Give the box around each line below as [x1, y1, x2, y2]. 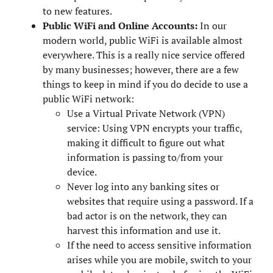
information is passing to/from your [67, 150, 223, 164]
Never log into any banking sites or [67, 179, 219, 193]
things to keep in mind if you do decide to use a [43, 77, 248, 91]
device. [67, 165, 97, 179]
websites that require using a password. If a [67, 194, 253, 208]
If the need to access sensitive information [67, 238, 252, 252]
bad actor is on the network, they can [67, 208, 227, 222]
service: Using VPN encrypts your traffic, [67, 121, 242, 135]
